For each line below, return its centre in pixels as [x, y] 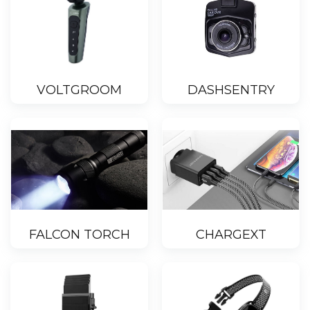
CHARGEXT [231, 235]
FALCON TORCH [79, 235]
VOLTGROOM [79, 90]
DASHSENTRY [231, 90]
